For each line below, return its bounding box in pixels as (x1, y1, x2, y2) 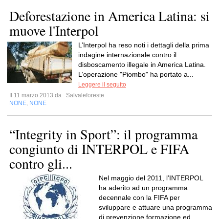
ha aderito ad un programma (99, 184, 188, 192)
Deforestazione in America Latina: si (9, 6, 210, 25)
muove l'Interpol (9, 21, 99, 40)
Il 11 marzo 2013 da (9, 92, 65, 99)
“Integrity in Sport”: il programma (9, 125, 197, 143)
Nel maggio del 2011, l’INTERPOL (99, 174, 203, 182)
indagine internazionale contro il (78, 51, 176, 59)
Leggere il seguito (78, 81, 126, 88)
